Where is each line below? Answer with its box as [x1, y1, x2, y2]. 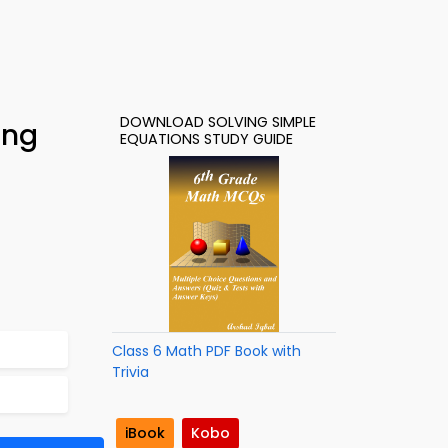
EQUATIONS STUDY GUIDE [120, 129, 293, 149]
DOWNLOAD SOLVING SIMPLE [120, 112, 316, 132]
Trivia [112, 362, 149, 382]
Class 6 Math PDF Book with [112, 341, 301, 361]
